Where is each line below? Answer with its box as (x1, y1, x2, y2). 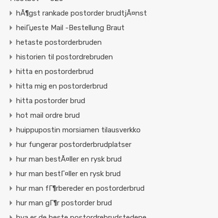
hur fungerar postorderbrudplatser (16, 140, 131, 149)
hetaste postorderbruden (16, 38, 102, 47)
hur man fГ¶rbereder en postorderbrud (16, 184, 145, 193)
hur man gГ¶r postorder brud (16, 199, 112, 208)
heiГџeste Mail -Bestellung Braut (16, 23, 125, 33)
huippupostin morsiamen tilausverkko (16, 126, 141, 135)
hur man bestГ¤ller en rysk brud (16, 169, 121, 179)
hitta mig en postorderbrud (16, 82, 108, 91)
